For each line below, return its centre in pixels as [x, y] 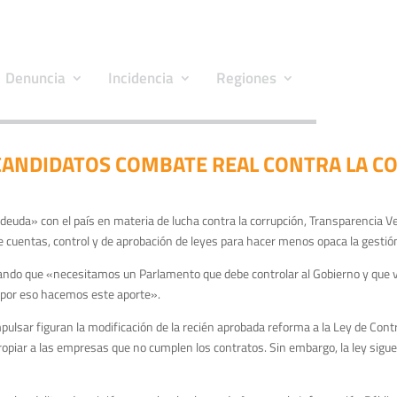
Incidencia [141, 78]
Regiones [246, 78]
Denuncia [35, 78]
